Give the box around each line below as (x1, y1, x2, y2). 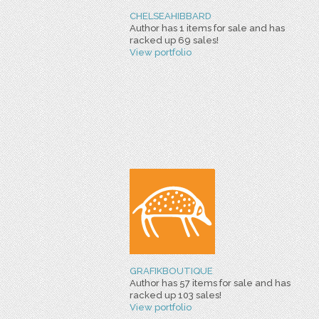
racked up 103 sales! (130, 290, 221, 300)
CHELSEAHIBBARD (130, 11, 211, 21)
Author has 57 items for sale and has (130, 278, 291, 288)
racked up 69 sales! (130, 35, 219, 46)
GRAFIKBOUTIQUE (130, 266, 213, 276)
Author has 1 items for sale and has (130, 23, 285, 33)
